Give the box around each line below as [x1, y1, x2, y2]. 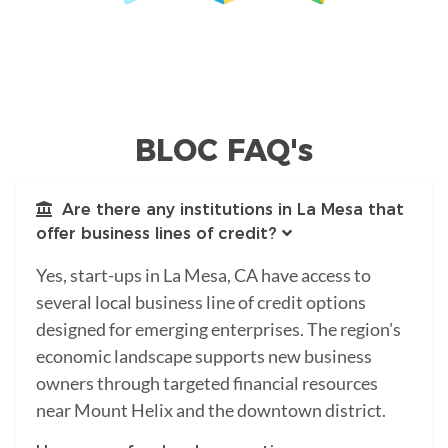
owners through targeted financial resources [36, 371, 378, 394]
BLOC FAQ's [135, 131, 313, 169]
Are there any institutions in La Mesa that [52, 199, 404, 219]
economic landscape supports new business [36, 344, 372, 367]
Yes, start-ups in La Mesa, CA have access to [36, 263, 371, 286]
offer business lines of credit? [36, 223, 277, 243]
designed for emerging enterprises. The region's [36, 317, 401, 340]
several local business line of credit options [36, 290, 366, 313]
